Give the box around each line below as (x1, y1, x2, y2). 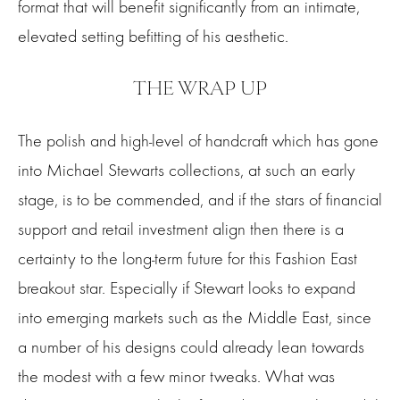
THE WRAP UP (133, 77, 267, 100)
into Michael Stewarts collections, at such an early (18, 160, 355, 181)
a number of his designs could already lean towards (18, 337, 364, 358)
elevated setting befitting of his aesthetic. (18, 26, 288, 47)
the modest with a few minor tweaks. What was (18, 366, 335, 387)
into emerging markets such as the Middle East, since (18, 307, 371, 329)
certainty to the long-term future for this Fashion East (18, 248, 357, 270)
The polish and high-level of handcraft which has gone (18, 130, 379, 152)
